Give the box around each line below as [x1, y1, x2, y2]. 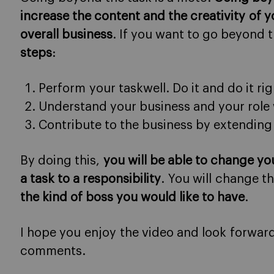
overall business [20, 29, 113, 41]
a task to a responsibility [20, 173, 161, 185]
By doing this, [20, 155, 103, 167]
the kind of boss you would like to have [20, 191, 245, 204]
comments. [20, 245, 86, 257]
